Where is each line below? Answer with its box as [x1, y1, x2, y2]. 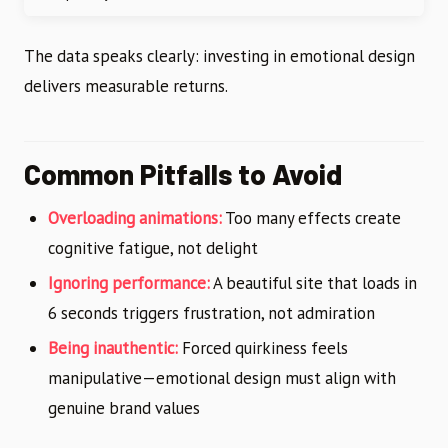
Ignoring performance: [48, 272, 210, 295]
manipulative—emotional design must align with [48, 366, 396, 389]
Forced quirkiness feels [178, 336, 348, 359]
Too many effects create [222, 207, 401, 230]
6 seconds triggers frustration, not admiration [48, 302, 375, 325]
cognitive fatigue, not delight [48, 237, 258, 260]
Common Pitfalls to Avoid [24, 157, 342, 192]
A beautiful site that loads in [210, 272, 417, 295]
